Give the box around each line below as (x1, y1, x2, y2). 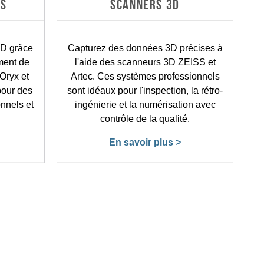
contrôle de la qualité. (100, 113, 190, 124)
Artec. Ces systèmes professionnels (70, 71, 220, 81)
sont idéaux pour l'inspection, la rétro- (67, 85, 223, 95)
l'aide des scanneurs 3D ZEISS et (74, 57, 216, 67)
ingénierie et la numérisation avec (74, 99, 216, 110)
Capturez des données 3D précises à (67, 42, 223, 53)
